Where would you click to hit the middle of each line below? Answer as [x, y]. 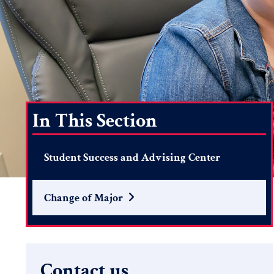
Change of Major [83, 198]
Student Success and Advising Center [132, 158]
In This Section [94, 121]
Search [47, 227]
